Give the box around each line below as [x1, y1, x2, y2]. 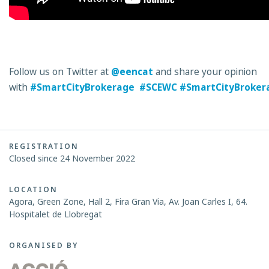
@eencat [111, 65, 153, 79]
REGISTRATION [9, 141, 79, 152]
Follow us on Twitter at [9, 65, 111, 79]
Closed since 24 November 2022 [9, 153, 135, 165]
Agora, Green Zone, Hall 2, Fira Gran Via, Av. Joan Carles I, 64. [9, 196, 247, 208]
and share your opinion [156, 65, 257, 79]
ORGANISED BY [9, 240, 78, 251]
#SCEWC [139, 81, 177, 94]
